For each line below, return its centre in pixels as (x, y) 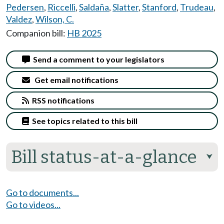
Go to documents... (42, 193)
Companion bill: (36, 33)
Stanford (159, 7)
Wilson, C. (55, 19)
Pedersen (25, 7)
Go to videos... (33, 205)
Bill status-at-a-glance (104, 157)
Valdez (19, 19)
